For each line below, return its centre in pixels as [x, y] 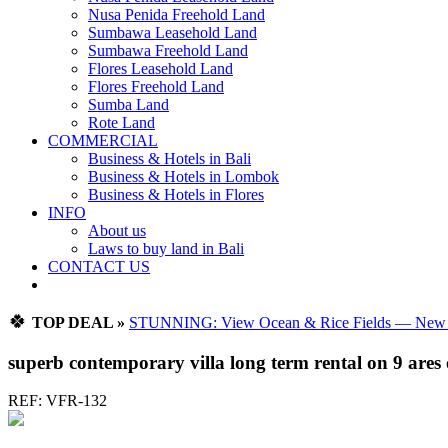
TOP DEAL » [78, 322]
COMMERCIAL [103, 140]
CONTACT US [99, 266]
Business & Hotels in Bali [169, 158]
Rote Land [121, 122]
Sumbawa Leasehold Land [172, 32]
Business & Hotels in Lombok [183, 176]
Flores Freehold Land [156, 86]
